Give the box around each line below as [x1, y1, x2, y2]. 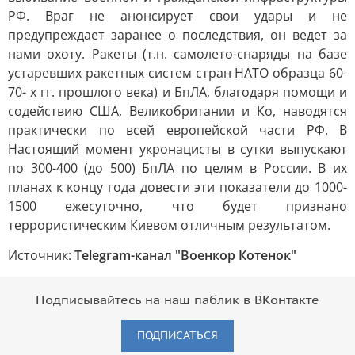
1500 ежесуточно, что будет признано [8, 197, 347, 215]
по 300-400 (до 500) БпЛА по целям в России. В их [8, 159, 347, 177]
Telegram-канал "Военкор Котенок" [74, 246, 296, 264]
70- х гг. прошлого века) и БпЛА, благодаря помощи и [8, 83, 347, 101]
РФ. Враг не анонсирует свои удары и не [8, 7, 347, 25]
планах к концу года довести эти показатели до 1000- [8, 178, 347, 196]
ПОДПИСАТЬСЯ [137, 329, 218, 342]
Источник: [8, 246, 74, 264]
